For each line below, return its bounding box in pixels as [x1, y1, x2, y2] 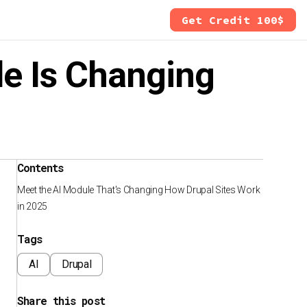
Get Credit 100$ [182, 13, 284, 27]
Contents [17, 160, 64, 175]
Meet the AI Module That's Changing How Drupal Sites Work [17, 184, 260, 195]
